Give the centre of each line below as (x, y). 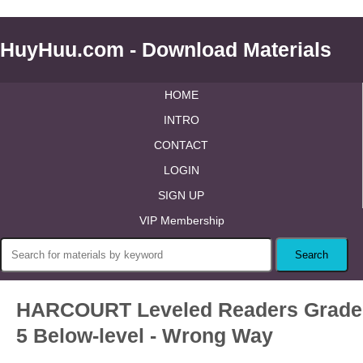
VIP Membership (181, 220)
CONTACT (181, 145)
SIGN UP (181, 195)
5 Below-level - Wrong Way (145, 335)
